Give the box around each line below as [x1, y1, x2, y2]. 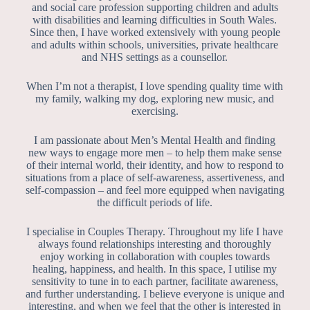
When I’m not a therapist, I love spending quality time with [26, 80, 284, 92]
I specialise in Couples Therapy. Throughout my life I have [26, 226, 284, 237]
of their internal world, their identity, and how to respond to [26, 159, 284, 171]
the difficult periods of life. [97, 197, 213, 208]
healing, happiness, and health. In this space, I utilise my [33, 263, 277, 275]
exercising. [131, 105, 179, 117]
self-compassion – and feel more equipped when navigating [25, 184, 284, 196]
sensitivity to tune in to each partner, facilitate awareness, [31, 275, 278, 287]
